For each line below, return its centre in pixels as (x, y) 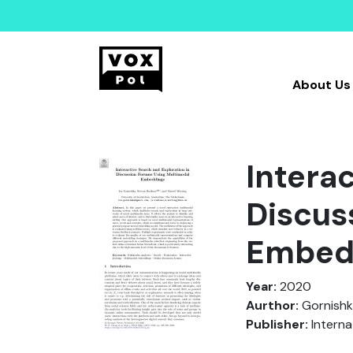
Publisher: (277, 324)
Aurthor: (272, 305)
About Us (321, 85)
